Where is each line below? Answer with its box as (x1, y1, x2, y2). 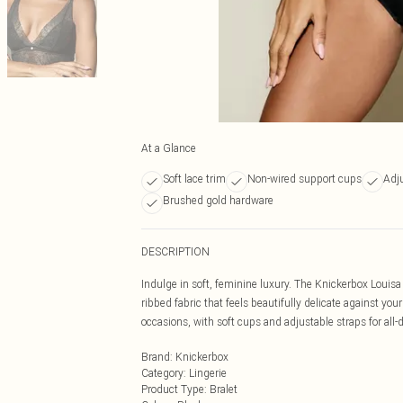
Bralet (210, 382, 237, 396)
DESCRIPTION (141, 245, 210, 258)
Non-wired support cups (247, 172, 362, 185)
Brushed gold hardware (163, 193, 273, 207)
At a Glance (141, 141, 196, 155)
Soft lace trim (163, 172, 226, 185)
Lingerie (189, 366, 227, 380)
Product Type (141, 382, 204, 396)
